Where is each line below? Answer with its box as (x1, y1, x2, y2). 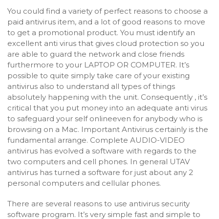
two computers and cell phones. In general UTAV (7, 157, 190, 166)
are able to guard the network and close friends (7, 49, 184, 59)
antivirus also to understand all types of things (7, 82, 175, 91)
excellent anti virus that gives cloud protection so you (7, 39, 204, 48)
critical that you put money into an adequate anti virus (7, 103, 207, 112)
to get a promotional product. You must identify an (7, 28, 195, 37)
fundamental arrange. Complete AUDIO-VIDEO (7, 135, 185, 145)
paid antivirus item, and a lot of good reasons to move (7, 17, 205, 26)
